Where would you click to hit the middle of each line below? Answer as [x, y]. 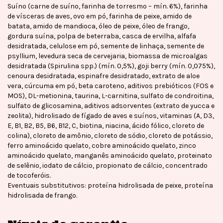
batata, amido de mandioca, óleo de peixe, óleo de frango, [98, 26]
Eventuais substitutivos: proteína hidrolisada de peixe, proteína [110, 186]
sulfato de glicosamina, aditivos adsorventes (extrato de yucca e [111, 106]
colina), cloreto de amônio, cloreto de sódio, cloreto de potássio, [110, 136]
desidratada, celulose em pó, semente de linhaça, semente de [106, 46]
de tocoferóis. [29, 176]
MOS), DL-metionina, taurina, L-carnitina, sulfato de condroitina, [111, 96]
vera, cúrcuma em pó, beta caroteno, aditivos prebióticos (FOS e [111, 86]
